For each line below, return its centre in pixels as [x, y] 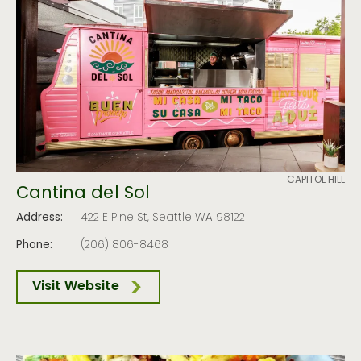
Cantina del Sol [83, 195]
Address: [39, 219]
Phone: [34, 245]
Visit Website [75, 286]
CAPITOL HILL [316, 181]
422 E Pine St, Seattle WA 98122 [163, 219]
